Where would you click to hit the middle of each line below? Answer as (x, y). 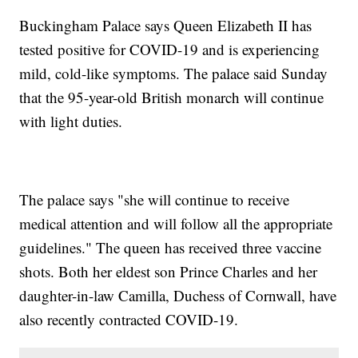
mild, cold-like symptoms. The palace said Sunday (174, 74)
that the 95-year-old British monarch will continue (172, 97)
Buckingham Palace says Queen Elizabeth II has (166, 26)
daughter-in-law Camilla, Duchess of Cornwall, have (178, 296)
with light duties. (71, 121)
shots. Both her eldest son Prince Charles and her (169, 272)
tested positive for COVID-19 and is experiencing (170, 50)
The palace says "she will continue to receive (155, 200)
